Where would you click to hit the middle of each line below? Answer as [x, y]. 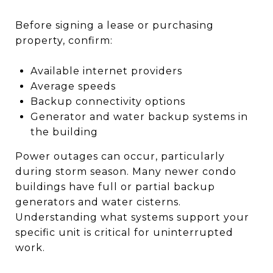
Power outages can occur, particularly [120, 156]
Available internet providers [106, 71]
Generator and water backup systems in [139, 117]
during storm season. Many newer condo [126, 172]
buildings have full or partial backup [115, 187]
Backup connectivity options [108, 101]
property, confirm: [64, 41]
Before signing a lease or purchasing [115, 25]
